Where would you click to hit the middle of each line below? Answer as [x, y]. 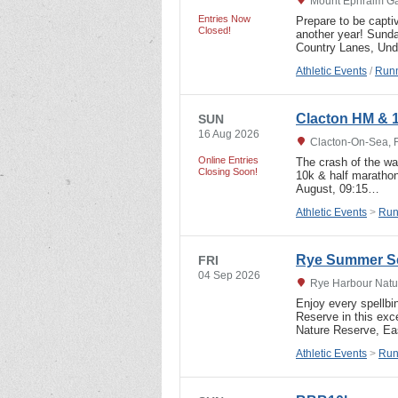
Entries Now [224, 18]
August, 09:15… [338, 188]
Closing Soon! [228, 171]
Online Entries [228, 159]
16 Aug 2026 [229, 134]
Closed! [215, 30]
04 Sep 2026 [229, 275]
